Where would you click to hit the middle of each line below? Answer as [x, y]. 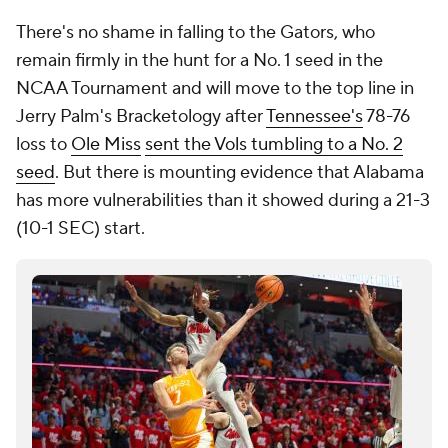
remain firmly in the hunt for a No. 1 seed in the [199, 60]
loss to [43, 144]
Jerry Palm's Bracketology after [141, 116]
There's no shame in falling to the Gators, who [195, 32]
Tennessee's [314, 116]
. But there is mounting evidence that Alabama [239, 172]
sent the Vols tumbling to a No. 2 [274, 144]
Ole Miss [106, 144]
